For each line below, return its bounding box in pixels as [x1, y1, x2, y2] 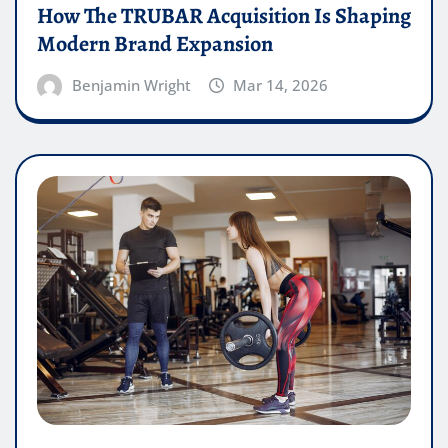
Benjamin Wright [71, 74, 191, 95]
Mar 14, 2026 [233, 74, 329, 95]
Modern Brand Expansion [37, 28, 273, 59]
